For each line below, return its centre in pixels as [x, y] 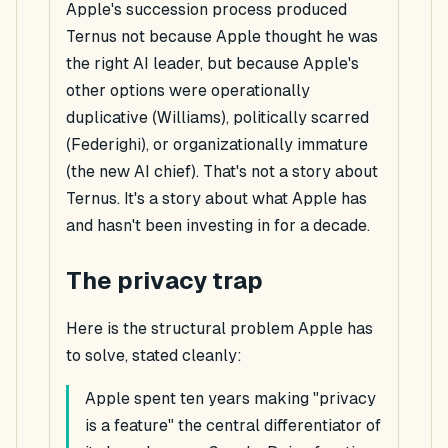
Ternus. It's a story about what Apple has [216, 199]
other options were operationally [188, 91]
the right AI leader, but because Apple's [212, 64]
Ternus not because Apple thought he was [222, 37]
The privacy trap [164, 281]
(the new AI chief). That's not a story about [222, 172]
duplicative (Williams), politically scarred [217, 118]
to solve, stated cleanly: [154, 356]
